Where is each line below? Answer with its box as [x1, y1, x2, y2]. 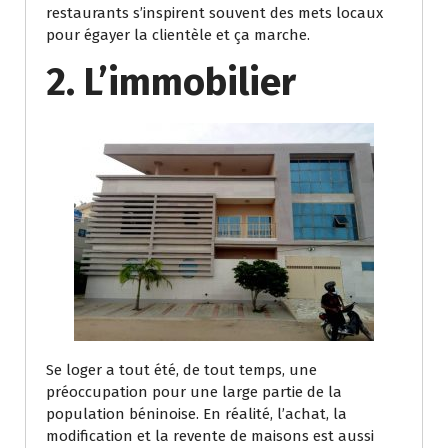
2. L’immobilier [46, 58, 296, 105]
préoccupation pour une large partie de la [46, 382, 342, 401]
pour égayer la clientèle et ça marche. [46, 25, 310, 44]
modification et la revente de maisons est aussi [46, 426, 374, 445]
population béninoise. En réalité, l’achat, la [46, 404, 347, 423]
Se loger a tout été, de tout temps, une [46, 360, 317, 379]
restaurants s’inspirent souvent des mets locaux [46, 3, 383, 22]
